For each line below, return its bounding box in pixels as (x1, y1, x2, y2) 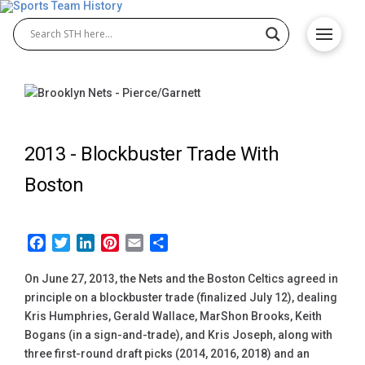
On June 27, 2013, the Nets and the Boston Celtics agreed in (24, 272, 338, 286)
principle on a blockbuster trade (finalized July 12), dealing (24, 291, 337, 305)
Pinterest (119, 235, 173, 251)
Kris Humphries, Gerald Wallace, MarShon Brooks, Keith (24, 310, 322, 323)
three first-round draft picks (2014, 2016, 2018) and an (24, 347, 310, 361)
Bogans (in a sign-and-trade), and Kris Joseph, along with (24, 328, 332, 342)
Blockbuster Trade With (81, 143, 279, 166)
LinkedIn (95, 235, 144, 251)
